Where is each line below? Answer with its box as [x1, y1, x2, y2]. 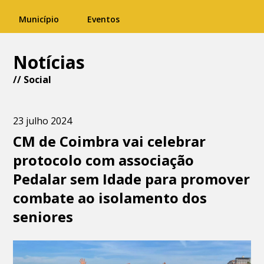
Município [19, 14, 59, 25]
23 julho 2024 [13, 114, 72, 127]
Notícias [13, 50, 85, 74]
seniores [13, 207, 74, 226]
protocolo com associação [13, 150, 194, 170]
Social [24, 73, 52, 86]
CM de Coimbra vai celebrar [13, 131, 206, 151]
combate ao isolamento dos [13, 188, 207, 207]
